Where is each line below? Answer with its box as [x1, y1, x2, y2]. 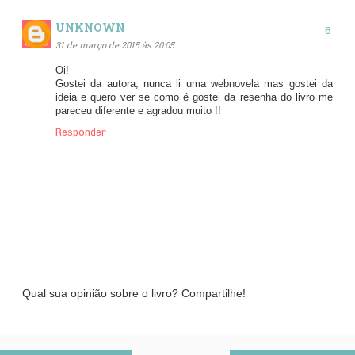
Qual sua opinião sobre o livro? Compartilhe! [22, 286, 246, 300]
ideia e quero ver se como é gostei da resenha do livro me [55, 91, 333, 103]
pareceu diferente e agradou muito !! [55, 105, 221, 116]
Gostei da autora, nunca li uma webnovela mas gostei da [55, 78, 333, 90]
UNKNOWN [55, 19, 125, 35]
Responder [55, 125, 106, 138]
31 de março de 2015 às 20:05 [55, 39, 174, 52]
